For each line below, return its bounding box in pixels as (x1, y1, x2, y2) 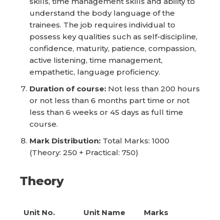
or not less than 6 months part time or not (29, 96, 190, 105)
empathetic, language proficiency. (29, 67, 160, 77)
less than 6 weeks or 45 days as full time (29, 108, 183, 117)
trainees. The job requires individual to (29, 20, 175, 29)
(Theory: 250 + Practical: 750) (29, 148, 138, 157)
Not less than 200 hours (106, 84, 200, 93)
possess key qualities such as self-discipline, (29, 32, 197, 41)
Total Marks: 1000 (101, 136, 169, 145)
